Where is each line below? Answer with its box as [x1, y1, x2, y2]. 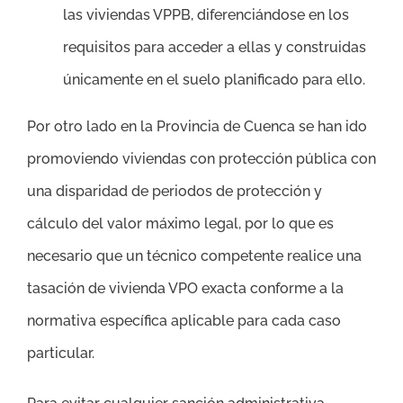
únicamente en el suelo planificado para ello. [63, 70, 365, 88]
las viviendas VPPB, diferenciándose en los [63, 5, 349, 23]
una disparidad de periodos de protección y [27, 182, 322, 200]
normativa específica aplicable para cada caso [27, 311, 341, 329]
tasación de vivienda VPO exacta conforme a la [27, 279, 344, 297]
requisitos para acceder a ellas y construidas [63, 38, 366, 56]
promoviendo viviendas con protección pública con [27, 149, 376, 167]
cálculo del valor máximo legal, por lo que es [27, 214, 334, 232]
